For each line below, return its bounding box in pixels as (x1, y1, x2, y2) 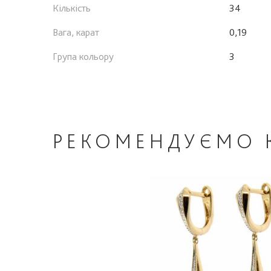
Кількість (53, 1, 91, 14)
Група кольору (53, 50, 114, 62)
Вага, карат (53, 25, 99, 38)
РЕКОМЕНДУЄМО (53, 128, 266, 153)
